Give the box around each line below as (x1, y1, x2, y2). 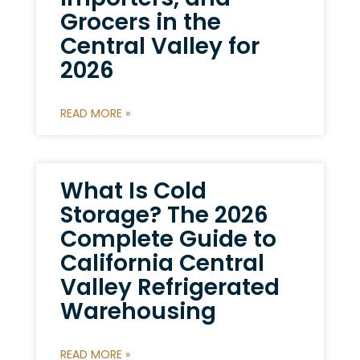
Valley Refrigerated (59, 272, 280, 304)
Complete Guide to (59, 223, 276, 256)
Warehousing (59, 296, 216, 328)
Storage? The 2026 (59, 199, 268, 231)
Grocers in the (59, 6, 221, 39)
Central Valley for (59, 31, 260, 63)
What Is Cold (59, 175, 207, 207)
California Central (59, 247, 264, 280)
